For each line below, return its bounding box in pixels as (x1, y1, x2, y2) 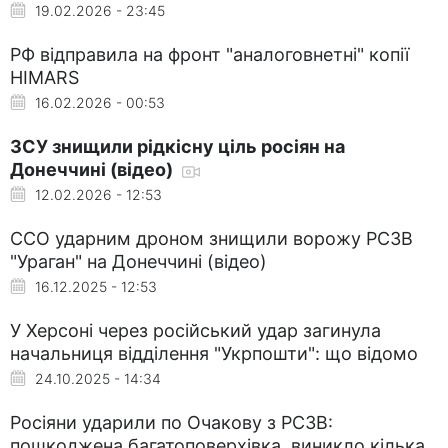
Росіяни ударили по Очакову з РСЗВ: (10, 411, 333, 433)
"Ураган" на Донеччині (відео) (10, 250, 267, 272)
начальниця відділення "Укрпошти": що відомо (10, 342, 418, 364)
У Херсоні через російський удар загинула (10, 319, 381, 341)
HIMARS (10, 66, 79, 88)
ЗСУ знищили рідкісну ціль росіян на (10, 135, 345, 157)
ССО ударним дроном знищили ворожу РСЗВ (10, 227, 413, 249)
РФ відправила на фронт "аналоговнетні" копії (10, 43, 409, 65)
